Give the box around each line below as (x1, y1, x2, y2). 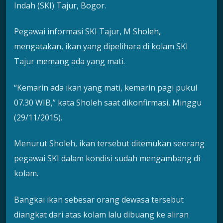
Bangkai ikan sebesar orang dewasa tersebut (14, 194, 184, 205)
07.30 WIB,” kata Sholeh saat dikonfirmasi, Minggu (14, 97, 202, 108)
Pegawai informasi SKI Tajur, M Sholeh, (14, 26, 161, 37)
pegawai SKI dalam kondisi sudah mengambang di (14, 153, 200, 164)
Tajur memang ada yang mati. (14, 56, 125, 67)
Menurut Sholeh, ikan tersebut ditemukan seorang (14, 138, 205, 149)
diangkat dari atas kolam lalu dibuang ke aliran (14, 209, 189, 220)
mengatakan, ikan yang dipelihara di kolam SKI (14, 41, 188, 52)
